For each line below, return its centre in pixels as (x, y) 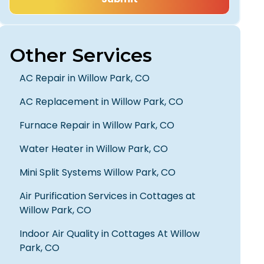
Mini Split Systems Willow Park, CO (98, 172)
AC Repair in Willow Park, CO (85, 78)
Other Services (81, 55)
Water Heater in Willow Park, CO (94, 149)
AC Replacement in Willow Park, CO (102, 102)
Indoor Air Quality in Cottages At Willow (110, 234)
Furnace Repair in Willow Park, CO (97, 125)
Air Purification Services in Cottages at (108, 196)
